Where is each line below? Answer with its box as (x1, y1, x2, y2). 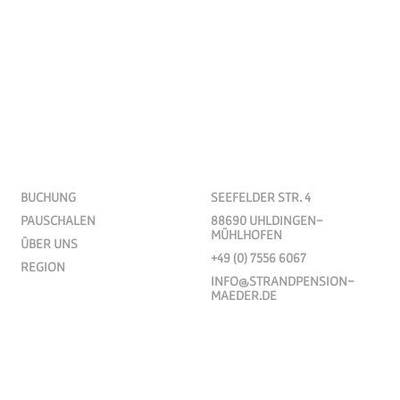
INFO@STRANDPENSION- (210, 272, 354, 288)
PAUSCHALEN (21, 212, 96, 228)
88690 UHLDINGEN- (210, 212, 323, 228)
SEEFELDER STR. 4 (210, 188, 311, 204)
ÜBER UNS (21, 235, 79, 251)
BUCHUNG (21, 188, 77, 204)
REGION (21, 258, 66, 274)
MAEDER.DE (210, 287, 277, 303)
